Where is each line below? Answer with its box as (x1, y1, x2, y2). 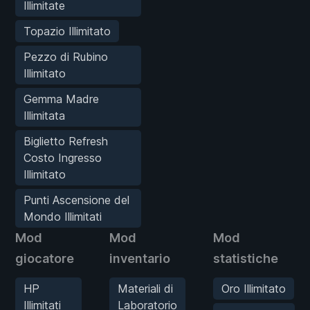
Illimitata (24, 108, 65, 122)
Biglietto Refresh (24, 134, 108, 148)
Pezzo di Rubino (24, 49, 108, 64)
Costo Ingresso (24, 150, 102, 165)
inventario (109, 250, 170, 266)
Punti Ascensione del (24, 192, 129, 207)
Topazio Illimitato (24, 24, 111, 38)
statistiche (213, 250, 278, 266)
